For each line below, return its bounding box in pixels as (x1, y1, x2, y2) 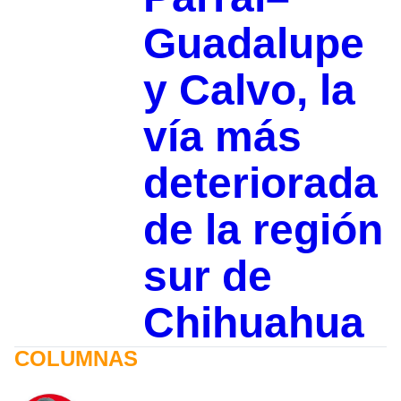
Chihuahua (142, 298, 364, 346)
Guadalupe (142, 19, 364, 67)
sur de (142, 252, 272, 300)
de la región (142, 205, 383, 253)
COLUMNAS (14, 346, 138, 371)
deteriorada (142, 158, 378, 207)
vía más (142, 112, 302, 160)
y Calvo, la (142, 65, 355, 114)
